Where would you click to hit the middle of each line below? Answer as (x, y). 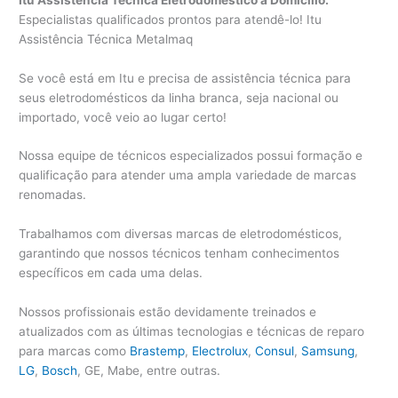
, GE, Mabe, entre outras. (149, 371)
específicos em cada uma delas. (111, 273)
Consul (275, 351)
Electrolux (220, 351)
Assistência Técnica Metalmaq (106, 39)
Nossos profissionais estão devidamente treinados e (168, 312)
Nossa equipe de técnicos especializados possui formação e (191, 156)
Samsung (328, 351)
